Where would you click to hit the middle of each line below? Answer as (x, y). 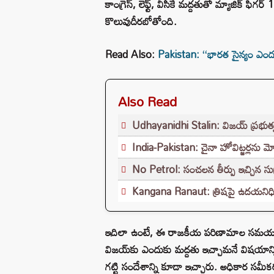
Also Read (147, 101)
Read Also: (131, 54)
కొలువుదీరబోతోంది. (141, 21)
